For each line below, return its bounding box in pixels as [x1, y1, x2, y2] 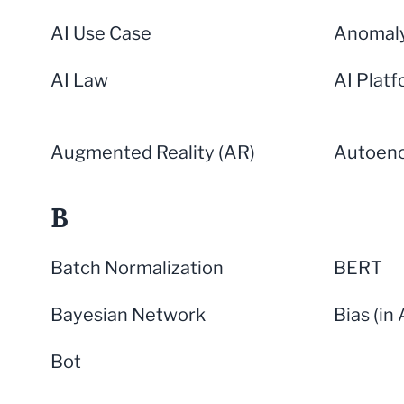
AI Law [50, 69, 108, 91]
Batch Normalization [50, 257, 224, 279]
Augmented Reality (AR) [50, 142, 255, 163]
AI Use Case [50, 23, 151, 44]
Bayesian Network [50, 304, 206, 326]
